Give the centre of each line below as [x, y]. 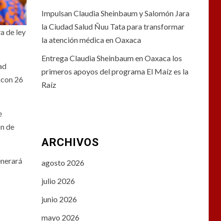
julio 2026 [58, 181]
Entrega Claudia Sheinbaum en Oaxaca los [111, 58]
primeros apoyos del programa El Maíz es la [115, 72]
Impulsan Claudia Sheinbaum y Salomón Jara [115, 13]
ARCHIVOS [70, 143]
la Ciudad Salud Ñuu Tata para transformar [113, 27]
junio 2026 [59, 199]
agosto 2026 [63, 163]
